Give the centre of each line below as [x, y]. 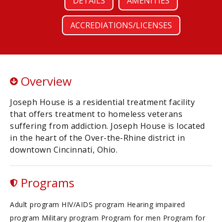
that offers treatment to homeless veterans [96, 114]
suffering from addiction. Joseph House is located [108, 126]
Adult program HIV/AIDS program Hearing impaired [98, 204]
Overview [45, 81]
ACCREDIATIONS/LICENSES [121, 25]
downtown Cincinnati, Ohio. [64, 150]
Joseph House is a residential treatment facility [102, 102]
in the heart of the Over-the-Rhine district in [97, 138]
